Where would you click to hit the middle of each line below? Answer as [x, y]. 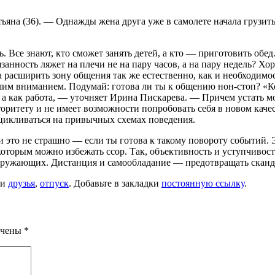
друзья [21, 183]
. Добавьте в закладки [115, 183]
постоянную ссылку [203, 183]
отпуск [54, 183]
